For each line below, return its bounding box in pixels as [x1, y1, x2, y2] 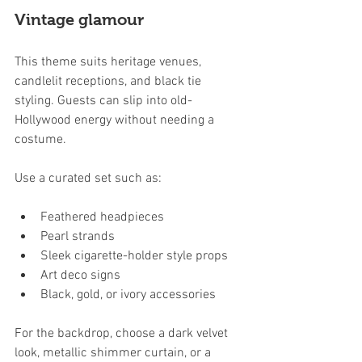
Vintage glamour [15, 10, 144, 28]
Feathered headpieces [40, 208, 164, 225]
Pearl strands [40, 228, 115, 245]
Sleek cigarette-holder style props [40, 247, 228, 264]
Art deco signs [40, 267, 120, 284]
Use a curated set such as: [15, 170, 162, 187]
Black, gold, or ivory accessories [40, 286, 216, 303]
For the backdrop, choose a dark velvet [15, 325, 231, 342]
